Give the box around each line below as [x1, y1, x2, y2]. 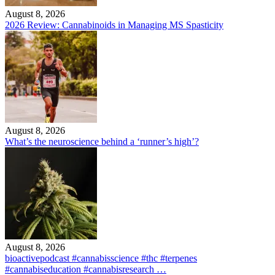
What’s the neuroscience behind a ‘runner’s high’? [5, 136, 199, 147]
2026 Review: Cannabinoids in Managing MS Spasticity [5, 20, 223, 30]
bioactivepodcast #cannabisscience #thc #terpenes [5, 253, 197, 263]
